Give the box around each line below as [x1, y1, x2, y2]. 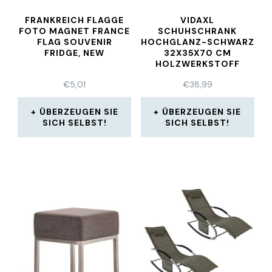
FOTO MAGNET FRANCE [19, 25, 131, 36]
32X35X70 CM [163, 47, 231, 58]
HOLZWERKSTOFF [155, 58, 240, 69]
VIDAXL [180, 15, 215, 25]
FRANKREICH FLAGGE [25, 15, 124, 25]
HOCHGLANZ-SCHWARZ [140, 36, 254, 47]
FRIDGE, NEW [44, 47, 105, 58]
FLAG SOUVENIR [36, 36, 112, 47]
